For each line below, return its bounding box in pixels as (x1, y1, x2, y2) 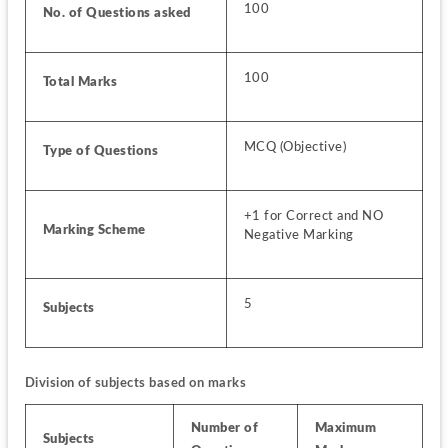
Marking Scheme (42, 222, 146, 237)
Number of (190, 420, 259, 435)
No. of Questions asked (42, 5, 191, 20)
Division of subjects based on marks (24, 376, 247, 391)
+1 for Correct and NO (243, 208, 384, 223)
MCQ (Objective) (243, 139, 347, 154)
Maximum (314, 420, 377, 435)
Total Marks (42, 74, 118, 89)
